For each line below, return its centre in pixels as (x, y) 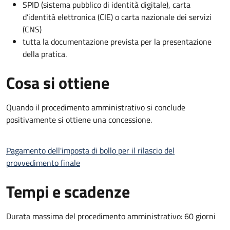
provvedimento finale (43, 162)
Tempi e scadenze (68, 191)
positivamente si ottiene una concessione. (79, 119)
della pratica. (45, 54)
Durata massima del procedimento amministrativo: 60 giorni (111, 216)
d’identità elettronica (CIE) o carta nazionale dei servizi (117, 17)
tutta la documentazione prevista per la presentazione (117, 41)
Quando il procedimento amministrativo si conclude (96, 107)
